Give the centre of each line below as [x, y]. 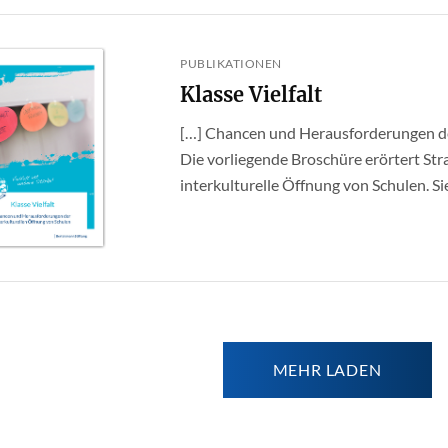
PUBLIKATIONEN [231, 63]
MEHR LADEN [327, 370]
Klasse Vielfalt [251, 94]
